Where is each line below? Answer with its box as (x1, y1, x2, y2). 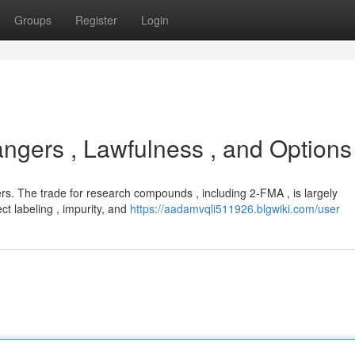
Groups (14, 12, 52, 28)
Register (75, 12, 117, 28)
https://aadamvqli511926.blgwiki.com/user (130, 200, 340, 216)
